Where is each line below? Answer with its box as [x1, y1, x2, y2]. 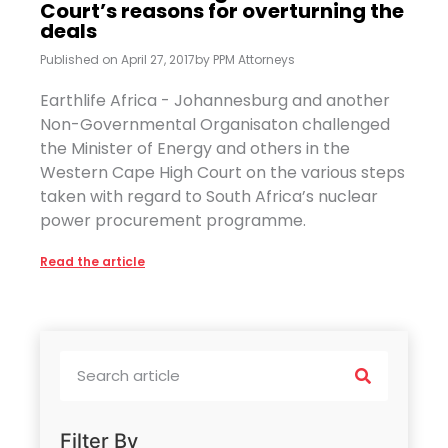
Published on [40, 50, 118, 68]
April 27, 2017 [121, 50, 195, 68]
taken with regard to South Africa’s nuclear [40, 184, 378, 208]
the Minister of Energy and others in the [40, 136, 350, 160]
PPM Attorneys [210, 50, 295, 68]
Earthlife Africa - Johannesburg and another [40, 88, 390, 112]
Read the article [40, 252, 145, 270]
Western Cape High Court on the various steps [40, 160, 405, 184]
